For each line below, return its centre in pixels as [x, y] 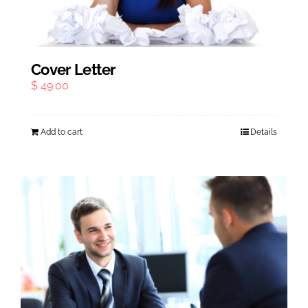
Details [264, 132]
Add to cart [62, 132]
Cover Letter [74, 69]
